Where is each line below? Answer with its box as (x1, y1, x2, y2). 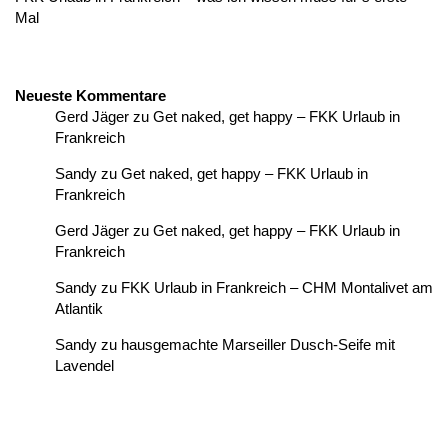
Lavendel (55, 357, 114, 374)
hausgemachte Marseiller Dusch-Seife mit (121, 336, 395, 353)
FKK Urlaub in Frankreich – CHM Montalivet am (121, 279, 433, 296)
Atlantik (55, 300, 103, 317)
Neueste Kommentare (15, 87, 166, 104)
